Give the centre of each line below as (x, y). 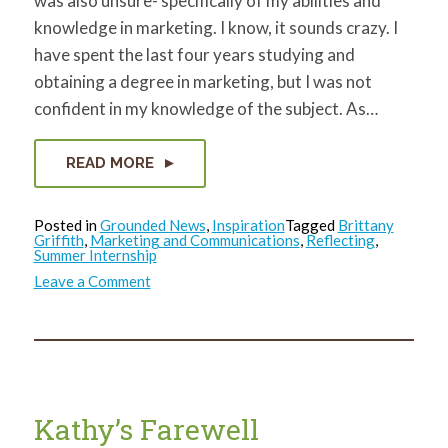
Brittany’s (182, 295)
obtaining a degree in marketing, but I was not (202, 81)
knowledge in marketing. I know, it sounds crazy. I (215, 27)
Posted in (66, 224)
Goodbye (180, 310)
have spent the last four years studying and (194, 54)
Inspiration (248, 224)
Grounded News (152, 224)
